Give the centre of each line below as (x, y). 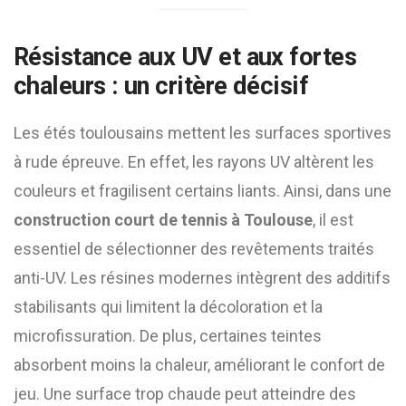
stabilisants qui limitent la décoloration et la (168, 307)
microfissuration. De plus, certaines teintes (168, 336)
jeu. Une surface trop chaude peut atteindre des (185, 394)
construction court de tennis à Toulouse (163, 220)
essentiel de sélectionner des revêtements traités (194, 249)
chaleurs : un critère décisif (161, 86)
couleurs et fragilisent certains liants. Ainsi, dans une (203, 191)
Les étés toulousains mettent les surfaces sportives (203, 133)
